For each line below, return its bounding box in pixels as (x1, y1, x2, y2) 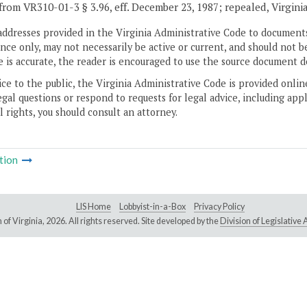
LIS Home (76, 201, 111, 212)
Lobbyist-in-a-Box (119, 201, 186, 212)
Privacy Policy (194, 201, 245, 212)
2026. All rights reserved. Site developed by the (45, 216, 220, 227)
